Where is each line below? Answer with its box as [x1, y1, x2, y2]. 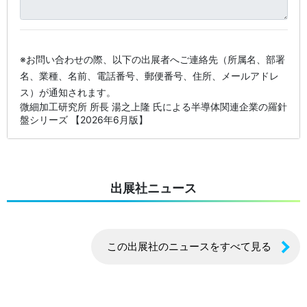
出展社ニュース [110, 181, 197, 196]
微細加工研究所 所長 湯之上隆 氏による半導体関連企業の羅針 [19, 100, 287, 112]
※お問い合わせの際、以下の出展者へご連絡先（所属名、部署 [19, 53, 285, 65]
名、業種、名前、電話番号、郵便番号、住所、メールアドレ [19, 69, 279, 82]
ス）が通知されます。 [19, 86, 116, 98]
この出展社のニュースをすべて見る [107, 240, 271, 254]
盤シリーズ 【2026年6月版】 [19, 113, 148, 125]
